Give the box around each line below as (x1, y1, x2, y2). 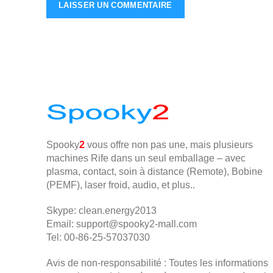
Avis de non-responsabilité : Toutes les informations (46, 257, 268, 268)
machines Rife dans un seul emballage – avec (46, 152, 246, 163)
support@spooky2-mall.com (76, 218, 197, 229)
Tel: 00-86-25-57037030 (46, 232, 150, 243)
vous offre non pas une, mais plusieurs (87, 139, 253, 150)
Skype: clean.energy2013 (46, 205, 157, 216)
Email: (46, 218, 76, 229)
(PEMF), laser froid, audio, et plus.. (46, 179, 195, 190)
